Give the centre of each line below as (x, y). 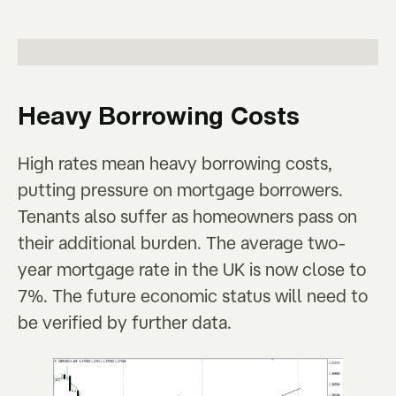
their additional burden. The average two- (182, 243)
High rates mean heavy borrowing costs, (175, 163)
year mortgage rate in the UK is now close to (192, 269)
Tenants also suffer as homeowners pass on (187, 216)
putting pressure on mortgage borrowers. (180, 190)
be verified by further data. (125, 322)
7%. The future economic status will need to (193, 296)
